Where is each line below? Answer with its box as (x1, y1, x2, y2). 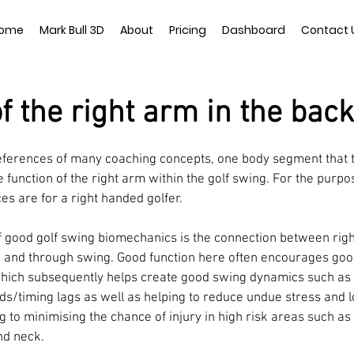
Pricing (168, 22, 206, 38)
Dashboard (221, 22, 285, 38)
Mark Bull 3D (39, 22, 104, 38)
